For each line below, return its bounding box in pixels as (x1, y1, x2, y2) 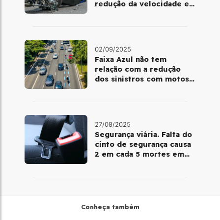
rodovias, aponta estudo (94, 159, 188, 169)
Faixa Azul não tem (94, 55, 166, 64)
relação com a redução (94, 64, 181, 74)
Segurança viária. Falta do (94, 130, 192, 139)
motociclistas (94, 19, 146, 28)
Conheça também (81, 203, 139, 211)
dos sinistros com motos (94, 74, 189, 84)
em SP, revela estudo (94, 84, 177, 94)
